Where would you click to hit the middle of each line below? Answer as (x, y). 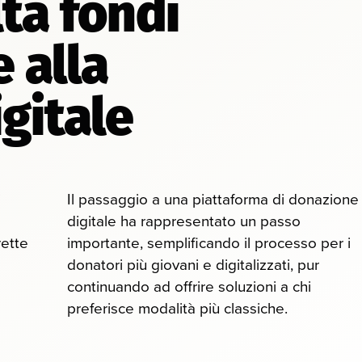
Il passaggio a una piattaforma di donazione (213, 199)
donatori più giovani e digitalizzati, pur (194, 265)
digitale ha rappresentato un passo (184, 221)
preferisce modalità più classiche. (178, 308)
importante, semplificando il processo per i (209, 243)
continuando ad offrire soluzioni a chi (189, 286)
